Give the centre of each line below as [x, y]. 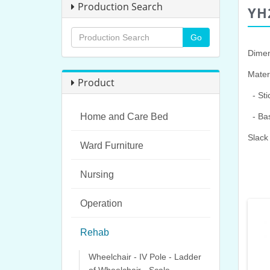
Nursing [97, 174]
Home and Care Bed [124, 117]
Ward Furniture [112, 146]
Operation [101, 203]
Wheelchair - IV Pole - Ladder [145, 257]
